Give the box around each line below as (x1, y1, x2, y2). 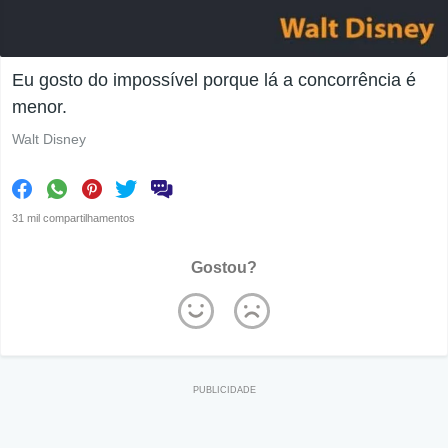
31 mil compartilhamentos (12, 212, 135, 225)
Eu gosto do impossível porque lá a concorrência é (12, 70, 416, 91)
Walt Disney (12, 131, 86, 148)
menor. (12, 97, 67, 118)
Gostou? (191, 259, 257, 277)
